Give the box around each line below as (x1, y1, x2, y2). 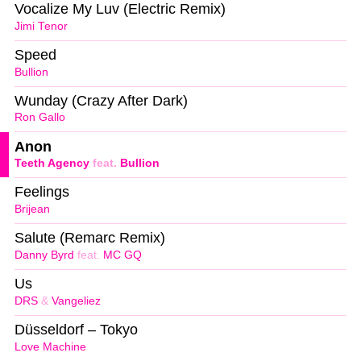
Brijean (15, 203, 50, 216)
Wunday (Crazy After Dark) (15, 92, 188, 109)
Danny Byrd (15, 249, 74, 262)
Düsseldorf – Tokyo (15, 322, 138, 338)
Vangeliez (52, 294, 101, 307)
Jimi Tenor (15, 19, 68, 32)
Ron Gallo (15, 111, 65, 124)
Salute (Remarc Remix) (15, 230, 165, 247)
